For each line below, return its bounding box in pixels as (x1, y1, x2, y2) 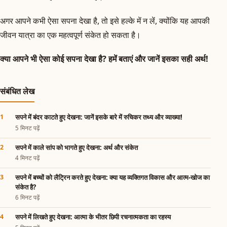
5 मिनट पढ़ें (15, 124, 40, 132)
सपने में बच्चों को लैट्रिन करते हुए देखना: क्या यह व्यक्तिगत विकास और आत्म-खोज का (15, 172, 210, 182)
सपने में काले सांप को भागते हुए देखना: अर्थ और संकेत (15, 142, 138, 152)
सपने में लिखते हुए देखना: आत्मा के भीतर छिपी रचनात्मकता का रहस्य (15, 212, 171, 221)
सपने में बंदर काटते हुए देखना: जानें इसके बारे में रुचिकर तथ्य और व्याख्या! (15, 112, 183, 122)
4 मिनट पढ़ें (15, 154, 40, 162)
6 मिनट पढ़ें (15, 194, 40, 202)
